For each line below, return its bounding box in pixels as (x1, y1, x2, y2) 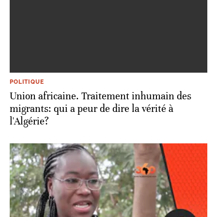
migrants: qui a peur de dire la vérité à (10, 102, 173, 115)
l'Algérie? (10, 115, 49, 127)
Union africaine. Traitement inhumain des (10, 90, 191, 102)
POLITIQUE (10, 78, 44, 85)
